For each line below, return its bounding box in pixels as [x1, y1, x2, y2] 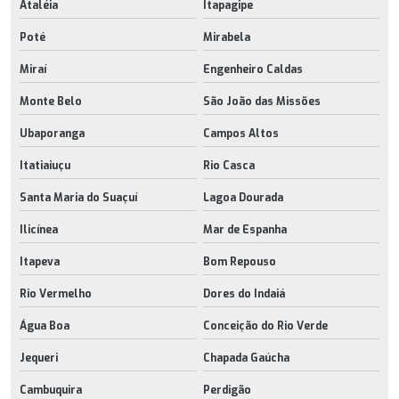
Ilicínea [20, 222, 58, 237]
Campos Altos [202, 126, 279, 141]
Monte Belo [20, 94, 82, 109]
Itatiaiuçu [20, 158, 70, 173]
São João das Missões [202, 94, 321, 109]
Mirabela [202, 29, 250, 45]
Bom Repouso [202, 254, 276, 269]
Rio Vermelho [20, 286, 92, 301]
